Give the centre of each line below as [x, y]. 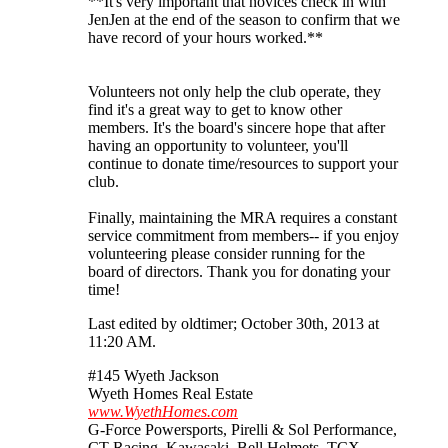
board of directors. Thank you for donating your [239, 271]
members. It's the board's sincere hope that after [236, 127]
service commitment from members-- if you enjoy [243, 235]
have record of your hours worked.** [205, 37]
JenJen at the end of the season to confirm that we [244, 19]
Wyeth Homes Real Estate [170, 393]
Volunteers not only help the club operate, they [234, 91]
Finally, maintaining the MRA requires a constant [242, 217]
